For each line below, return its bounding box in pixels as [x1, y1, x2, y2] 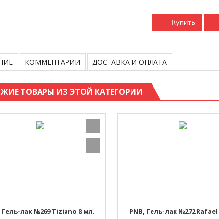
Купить [172, 18, 195, 26]
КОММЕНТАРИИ [25, 57, 80, 66]
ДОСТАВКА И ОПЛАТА [92, 57, 167, 66]
